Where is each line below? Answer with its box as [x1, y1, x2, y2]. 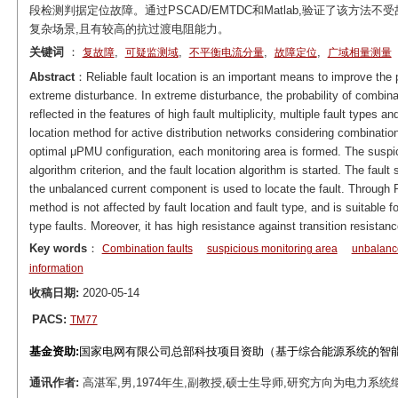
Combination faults [101, 243, 193, 255]
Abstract [28, 70, 75, 84]
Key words [28, 242, 87, 255]
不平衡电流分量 [188, 46, 264, 59]
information [28, 262, 84, 275]
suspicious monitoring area [206, 243, 338, 255]
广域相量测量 [327, 46, 392, 59]
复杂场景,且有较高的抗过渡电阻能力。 [28, 22, 229, 36]
